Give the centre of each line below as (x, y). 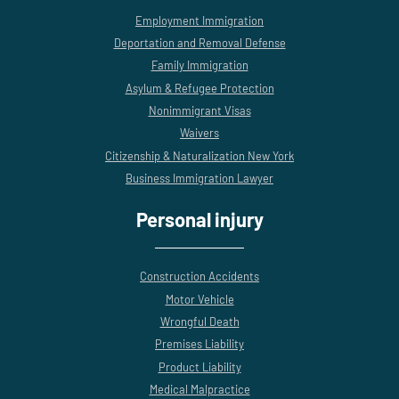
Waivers (199, 133)
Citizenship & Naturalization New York (199, 155)
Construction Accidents (199, 277)
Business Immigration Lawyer (199, 179)
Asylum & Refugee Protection (199, 88)
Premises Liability (199, 344)
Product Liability (199, 366)
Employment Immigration (199, 20)
